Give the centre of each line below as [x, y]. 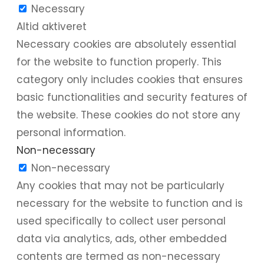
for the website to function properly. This [119, 62]
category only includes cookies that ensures [130, 79]
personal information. [71, 132]
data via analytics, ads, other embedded [122, 238]
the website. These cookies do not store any [128, 115]
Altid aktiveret [52, 26]
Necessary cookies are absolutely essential [126, 44]
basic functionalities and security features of [132, 97]
